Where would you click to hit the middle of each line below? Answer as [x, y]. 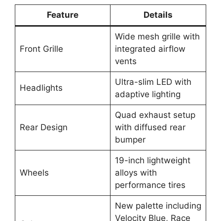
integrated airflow [150, 49]
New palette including [158, 205]
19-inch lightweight [152, 160]
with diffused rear [150, 127]
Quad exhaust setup [155, 115]
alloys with [136, 172]
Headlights [41, 88]
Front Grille [41, 49]
